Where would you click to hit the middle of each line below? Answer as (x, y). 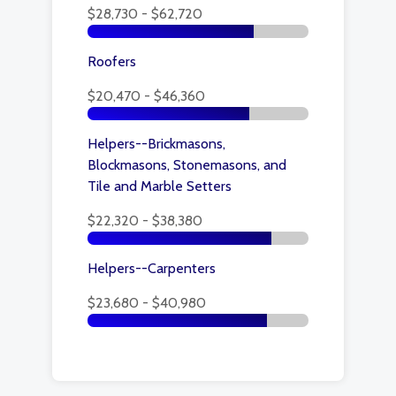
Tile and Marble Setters (160, 186)
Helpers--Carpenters (152, 268)
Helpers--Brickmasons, (156, 144)
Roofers (112, 61)
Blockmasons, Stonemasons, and (187, 165)
